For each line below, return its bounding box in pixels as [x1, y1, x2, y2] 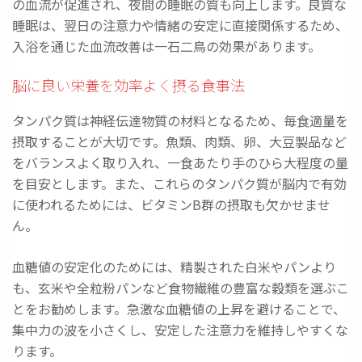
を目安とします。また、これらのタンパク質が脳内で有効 [12, 174, 347, 194]
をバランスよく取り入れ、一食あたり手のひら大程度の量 [12, 153, 348, 173]
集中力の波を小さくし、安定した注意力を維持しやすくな [12, 320, 348, 340]
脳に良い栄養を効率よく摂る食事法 [12, 74, 245, 96]
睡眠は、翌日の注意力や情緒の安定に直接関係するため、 [12, 15, 348, 36]
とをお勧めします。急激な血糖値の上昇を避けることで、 [12, 299, 346, 319]
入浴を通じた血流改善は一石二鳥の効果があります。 [12, 36, 321, 57]
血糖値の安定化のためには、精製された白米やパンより [12, 257, 336, 277]
